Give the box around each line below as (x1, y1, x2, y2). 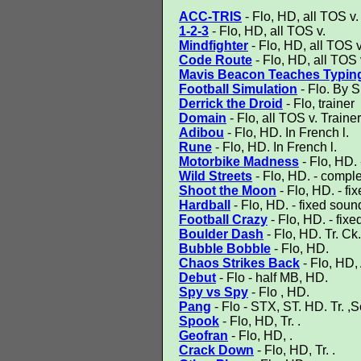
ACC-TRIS (179, 10, 242, 23)
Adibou (179, 126, 224, 139)
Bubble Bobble (179, 242, 271, 255)
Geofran (179, 329, 228, 342)
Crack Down (179, 343, 254, 357)
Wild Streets (179, 169, 252, 183)
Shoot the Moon (179, 184, 276, 197)
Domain (179, 111, 226, 125)
